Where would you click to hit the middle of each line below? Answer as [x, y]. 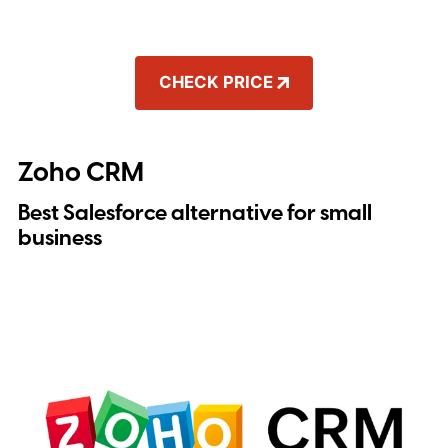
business [59, 238]
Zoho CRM [80, 172]
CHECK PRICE [215, 82]
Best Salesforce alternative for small [194, 213]
